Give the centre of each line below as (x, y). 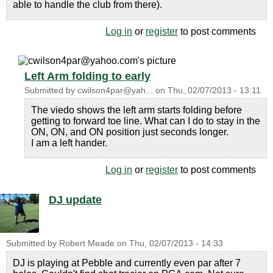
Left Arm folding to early (87, 76)
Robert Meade (87, 243)
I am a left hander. (69, 143)
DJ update (75, 200)
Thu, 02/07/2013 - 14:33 (176, 243)
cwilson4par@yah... (115, 90)
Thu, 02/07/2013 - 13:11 (214, 90)
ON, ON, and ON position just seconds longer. (130, 132)
